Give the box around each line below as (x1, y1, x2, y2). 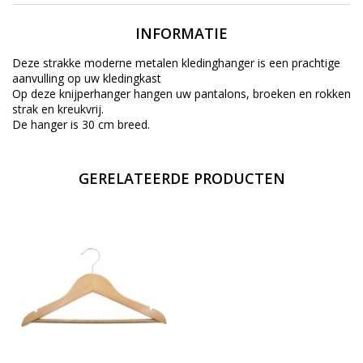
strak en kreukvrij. (12, 100, 104, 117)
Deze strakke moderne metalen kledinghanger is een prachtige (12, 54, 340, 70)
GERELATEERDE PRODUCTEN (78, 168, 285, 188)
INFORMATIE (135, 23, 228, 43)
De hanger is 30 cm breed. (12, 116, 150, 132)
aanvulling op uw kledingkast (12, 70, 161, 86)
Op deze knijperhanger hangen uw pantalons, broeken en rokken (12, 85, 351, 101)
